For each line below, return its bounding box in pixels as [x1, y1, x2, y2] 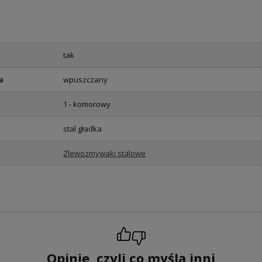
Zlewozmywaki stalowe [63, 148, 146, 159]
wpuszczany [63, 74, 108, 85]
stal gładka [63, 123, 102, 135]
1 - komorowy [63, 99, 111, 110]
